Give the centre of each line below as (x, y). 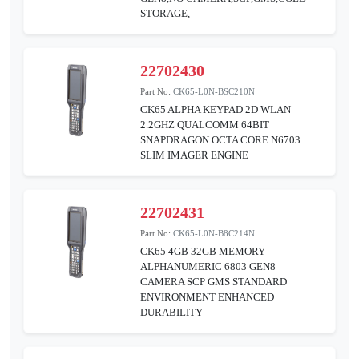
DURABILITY (172, 312)
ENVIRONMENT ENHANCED (208, 296)
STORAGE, (165, 13)
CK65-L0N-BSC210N (214, 91)
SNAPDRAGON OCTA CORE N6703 (221, 139)
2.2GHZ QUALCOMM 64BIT (205, 124)
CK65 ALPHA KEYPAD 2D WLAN (216, 109)
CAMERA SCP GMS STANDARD (214, 281)
